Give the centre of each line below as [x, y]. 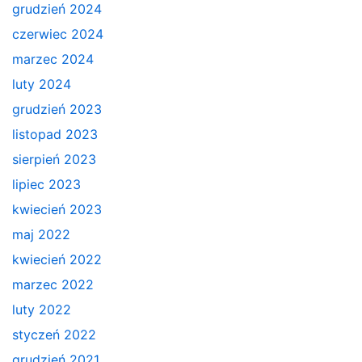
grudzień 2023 [57, 109]
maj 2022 [41, 234]
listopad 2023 [55, 134]
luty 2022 [42, 309]
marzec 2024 [53, 59]
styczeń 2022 [54, 334]
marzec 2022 [53, 284]
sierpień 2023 [54, 159]
